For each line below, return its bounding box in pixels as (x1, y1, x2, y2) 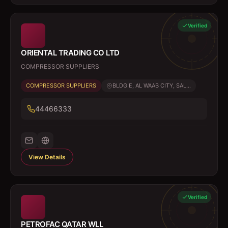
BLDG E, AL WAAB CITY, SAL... (112, 82, 191, 89)
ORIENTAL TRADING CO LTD (21, 48, 120, 58)
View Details (28, 153, 66, 161)
